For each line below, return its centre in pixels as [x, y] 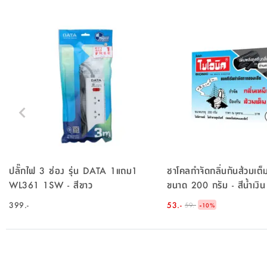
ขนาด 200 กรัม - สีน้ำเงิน [216, 184]
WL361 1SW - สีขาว [51, 184]
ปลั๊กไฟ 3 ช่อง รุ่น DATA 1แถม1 [73, 170]
